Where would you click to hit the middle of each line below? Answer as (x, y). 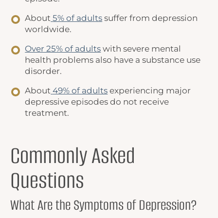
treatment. (48, 113)
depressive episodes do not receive (97, 102)
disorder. (44, 71)
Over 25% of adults (63, 49)
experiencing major (149, 91)
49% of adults (80, 91)
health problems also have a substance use (113, 60)
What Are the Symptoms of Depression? (104, 205)
